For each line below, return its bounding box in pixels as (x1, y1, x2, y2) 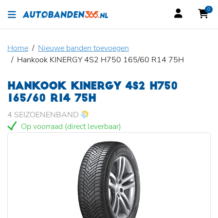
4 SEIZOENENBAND (7, 109, 81, 120)
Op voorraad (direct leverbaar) (19, 121, 121, 132)
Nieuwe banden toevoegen (38, 43, 129, 54)
